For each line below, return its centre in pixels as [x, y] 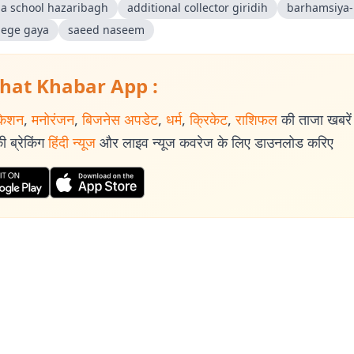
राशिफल [256, 119]
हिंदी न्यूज [72, 142]
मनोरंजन [53, 119]
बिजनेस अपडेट [120, 119]
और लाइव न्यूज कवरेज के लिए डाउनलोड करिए [217, 142]
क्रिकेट [209, 119]
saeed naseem [106, 30]
